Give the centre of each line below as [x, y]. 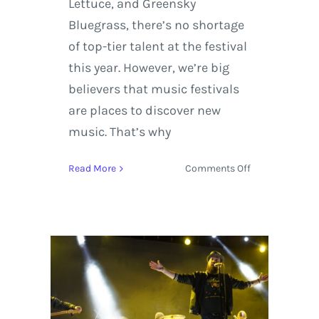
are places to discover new [144, 111]
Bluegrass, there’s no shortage [156, 25]
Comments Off [218, 169]
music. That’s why [119, 132]
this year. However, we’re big [148, 68]
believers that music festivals [153, 89]
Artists [265, 299]
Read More [92, 169]
